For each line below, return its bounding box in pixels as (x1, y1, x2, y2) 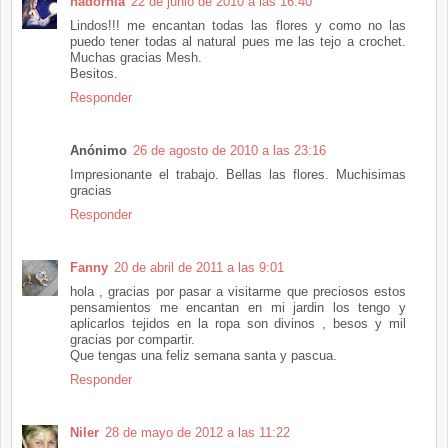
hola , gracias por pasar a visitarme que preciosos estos (70, 283, 406, 299)
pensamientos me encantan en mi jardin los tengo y (70, 299, 406, 315)
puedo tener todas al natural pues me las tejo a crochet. (70, 33, 406, 49)
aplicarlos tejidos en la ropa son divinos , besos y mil (70, 315, 406, 331)
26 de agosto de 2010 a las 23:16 (133, 142, 326, 158)
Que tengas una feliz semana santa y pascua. (70, 347, 337, 363)
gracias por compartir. (70, 331, 195, 347)
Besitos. (70, 65, 118, 81)
